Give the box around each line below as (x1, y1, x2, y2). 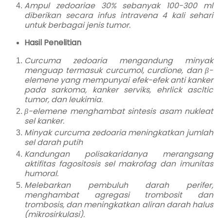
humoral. (24, 168, 58, 180)
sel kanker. (24, 115, 64, 127)
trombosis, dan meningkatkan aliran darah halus (24, 199, 213, 211)
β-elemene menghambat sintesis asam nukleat (24, 106, 213, 117)
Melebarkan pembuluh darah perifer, (24, 180, 213, 191)
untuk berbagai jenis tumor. (24, 19, 130, 31)
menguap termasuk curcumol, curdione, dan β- (24, 65, 213, 76)
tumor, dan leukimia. (24, 94, 103, 106)
